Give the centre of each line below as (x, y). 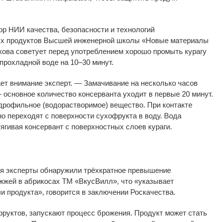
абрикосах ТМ (49, 181)
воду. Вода (163, 115)
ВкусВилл (96, 181)
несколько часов (169, 83)
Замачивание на (111, 83)
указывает (156, 181)
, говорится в (64, 192)
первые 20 (172, 94)
